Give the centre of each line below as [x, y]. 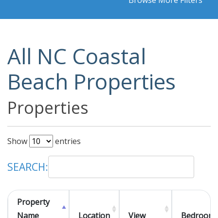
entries [67, 141]
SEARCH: [28, 167]
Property [33, 202]
